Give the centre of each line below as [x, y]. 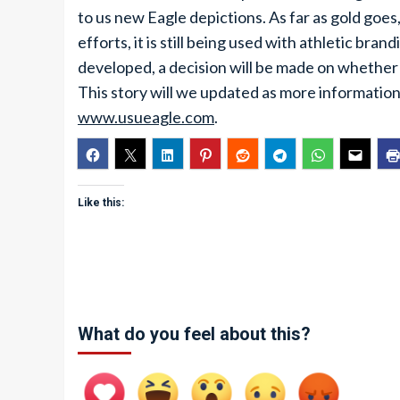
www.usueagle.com [146, 117]
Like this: [101, 203]
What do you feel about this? [194, 334]
